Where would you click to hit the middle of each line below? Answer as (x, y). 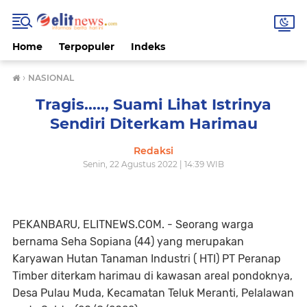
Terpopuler (87, 47)
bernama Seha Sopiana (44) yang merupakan (128, 242)
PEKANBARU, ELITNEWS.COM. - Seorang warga (133, 224)
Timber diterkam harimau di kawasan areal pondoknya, (152, 276)
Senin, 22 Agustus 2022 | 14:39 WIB (153, 164)
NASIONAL (51, 78)
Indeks (148, 47)
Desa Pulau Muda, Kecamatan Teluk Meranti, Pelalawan (153, 293)
